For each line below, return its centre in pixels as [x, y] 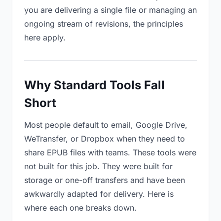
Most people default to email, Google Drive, [106, 125]
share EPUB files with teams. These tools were [110, 152]
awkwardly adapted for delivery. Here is [99, 194]
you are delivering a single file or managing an [110, 10]
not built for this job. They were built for [98, 166]
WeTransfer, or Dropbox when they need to [105, 139]
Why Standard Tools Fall [94, 85]
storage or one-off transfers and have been [105, 180]
